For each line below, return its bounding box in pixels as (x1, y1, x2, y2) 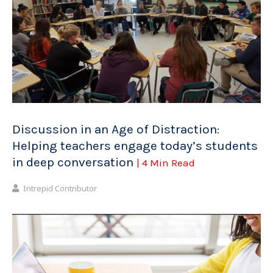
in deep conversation (12, 155, 136, 170)
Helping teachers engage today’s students (12, 138, 258, 154)
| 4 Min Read (136, 157, 195, 169)
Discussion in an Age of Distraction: (12, 122, 219, 137)
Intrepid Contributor (23, 182, 97, 194)
